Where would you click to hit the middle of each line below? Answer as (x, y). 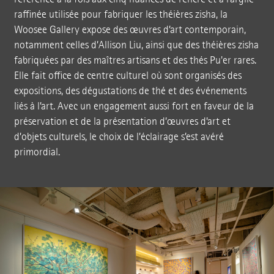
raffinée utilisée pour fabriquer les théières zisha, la (120, 14)
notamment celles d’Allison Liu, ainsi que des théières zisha (136, 45)
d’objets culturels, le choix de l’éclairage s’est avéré (119, 136)
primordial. (37, 152)
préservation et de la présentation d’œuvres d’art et (122, 121)
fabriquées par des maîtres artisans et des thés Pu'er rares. (135, 60)
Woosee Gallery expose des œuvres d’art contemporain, (130, 29)
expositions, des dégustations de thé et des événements (130, 91)
